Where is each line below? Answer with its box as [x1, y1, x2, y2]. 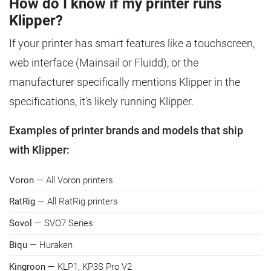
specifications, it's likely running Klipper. [9, 95, 194, 108]
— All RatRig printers [35, 196, 118, 207]
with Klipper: [9, 143, 70, 157]
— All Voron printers [34, 174, 113, 186]
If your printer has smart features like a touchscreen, [9, 37, 255, 50]
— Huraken [27, 239, 73, 250]
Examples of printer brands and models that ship [9, 124, 243, 137]
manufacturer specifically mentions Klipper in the [9, 76, 240, 89]
